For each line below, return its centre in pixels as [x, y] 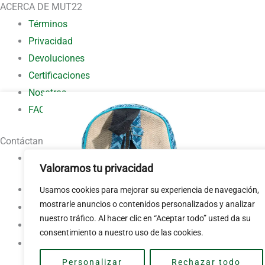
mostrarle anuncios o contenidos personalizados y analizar [147, 204]
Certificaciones [59, 75]
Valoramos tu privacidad [96, 168]
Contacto [47, 158]
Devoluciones [56, 58]
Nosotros [47, 92]
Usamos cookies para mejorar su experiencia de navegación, [149, 190]
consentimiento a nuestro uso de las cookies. [122, 232]
